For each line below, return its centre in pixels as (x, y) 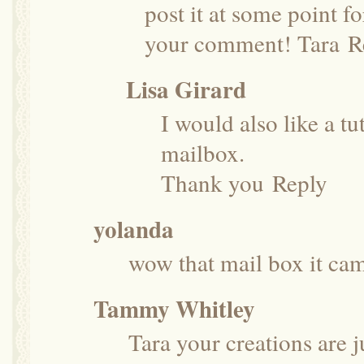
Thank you (212, 182)
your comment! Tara (242, 42)
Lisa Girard (186, 89)
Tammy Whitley (174, 308)
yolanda (134, 229)
